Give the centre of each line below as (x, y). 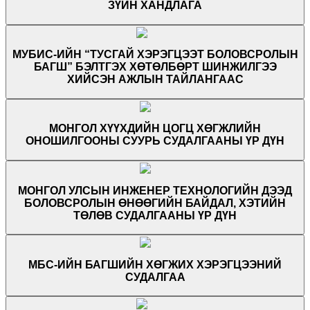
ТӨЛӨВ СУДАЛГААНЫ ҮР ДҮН (155, 215)
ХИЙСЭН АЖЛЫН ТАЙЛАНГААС (155, 80)
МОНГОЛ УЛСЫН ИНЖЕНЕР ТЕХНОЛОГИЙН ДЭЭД (155, 190)
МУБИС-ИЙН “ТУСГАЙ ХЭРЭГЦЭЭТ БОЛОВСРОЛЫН (155, 55)
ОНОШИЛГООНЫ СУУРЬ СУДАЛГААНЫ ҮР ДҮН (155, 141)
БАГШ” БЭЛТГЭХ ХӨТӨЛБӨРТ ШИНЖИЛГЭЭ (155, 67)
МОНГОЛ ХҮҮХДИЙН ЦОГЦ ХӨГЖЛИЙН (155, 129)
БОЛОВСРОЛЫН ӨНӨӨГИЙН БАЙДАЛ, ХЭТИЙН (155, 203)
